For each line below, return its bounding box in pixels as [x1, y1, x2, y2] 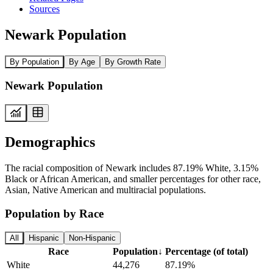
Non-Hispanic [69, 233, 116, 243]
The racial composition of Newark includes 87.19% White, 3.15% [5, 162, 258, 173]
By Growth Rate [105, 57, 161, 66]
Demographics [5, 133, 95, 150]
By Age [69, 57, 95, 66]
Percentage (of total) [165, 246, 248, 257]
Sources [29, 3, 60, 14]
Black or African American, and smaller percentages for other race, [5, 173, 261, 184]
